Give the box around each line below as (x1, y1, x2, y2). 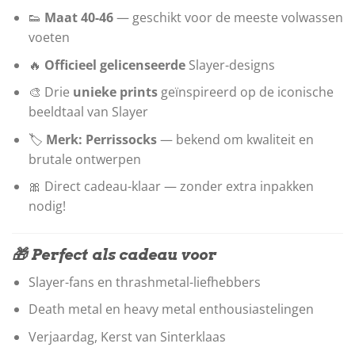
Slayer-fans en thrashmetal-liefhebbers (28, 273, 261, 291)
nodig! (28, 197, 66, 216)
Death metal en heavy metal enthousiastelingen (28, 300, 314, 319)
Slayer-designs (185, 55, 275, 74)
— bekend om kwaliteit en (156, 130, 314, 148)
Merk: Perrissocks (45, 130, 157, 148)
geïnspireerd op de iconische (157, 83, 334, 101)
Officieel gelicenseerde (44, 55, 185, 74)
